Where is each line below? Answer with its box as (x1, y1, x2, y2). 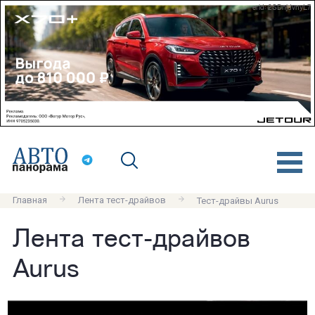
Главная (12, 195, 47, 205)
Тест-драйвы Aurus (196, 195, 278, 206)
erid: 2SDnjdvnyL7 (252, 4, 311, 12)
